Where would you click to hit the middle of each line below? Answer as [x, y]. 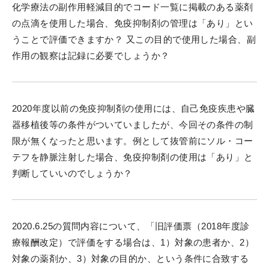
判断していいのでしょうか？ [72, 173]
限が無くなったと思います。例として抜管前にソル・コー [133, 141]
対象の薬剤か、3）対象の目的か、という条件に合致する [131, 258]
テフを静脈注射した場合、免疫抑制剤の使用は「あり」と [133, 157]
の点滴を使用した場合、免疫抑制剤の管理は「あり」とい [133, 23]
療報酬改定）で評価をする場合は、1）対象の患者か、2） [133, 242]
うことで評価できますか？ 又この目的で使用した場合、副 [134, 39]
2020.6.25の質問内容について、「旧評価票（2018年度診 [131, 226]
